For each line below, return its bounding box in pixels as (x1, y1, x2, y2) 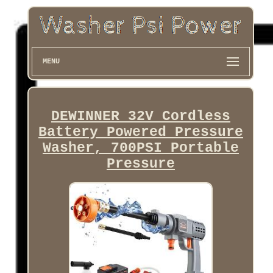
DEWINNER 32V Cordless (51, 108, 230, 124)
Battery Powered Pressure (38, 124, 243, 140)
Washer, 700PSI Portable (42, 140, 239, 156)
